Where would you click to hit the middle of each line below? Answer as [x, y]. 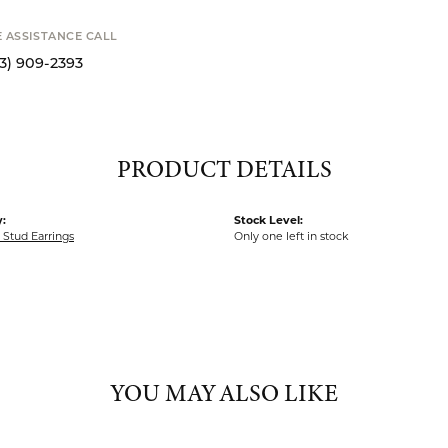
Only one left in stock [291, 218]
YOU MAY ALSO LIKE [224, 375]
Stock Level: [268, 202]
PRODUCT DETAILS [224, 151]
